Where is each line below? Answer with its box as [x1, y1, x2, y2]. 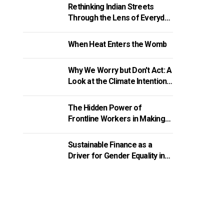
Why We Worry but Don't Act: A [68, 65, 172, 75]
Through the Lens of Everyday [68, 13, 172, 22]
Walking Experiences [68, 24, 139, 33]
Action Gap [68, 87, 105, 97]
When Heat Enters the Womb [68, 39, 167, 49]
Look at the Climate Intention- [68, 76, 169, 86]
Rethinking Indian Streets [68, 2, 154, 11]
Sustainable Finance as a [68, 140, 152, 150]
